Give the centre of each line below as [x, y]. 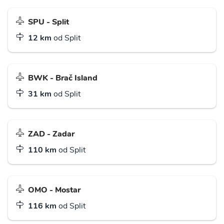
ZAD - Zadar [51, 134]
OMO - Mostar [54, 190]
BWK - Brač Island [63, 78]
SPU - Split [48, 22]
